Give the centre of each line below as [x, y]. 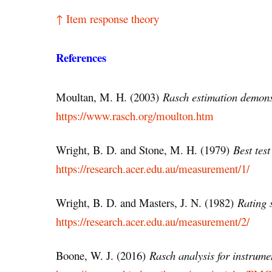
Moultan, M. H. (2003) [109, 97]
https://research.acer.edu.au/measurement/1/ [153, 168]
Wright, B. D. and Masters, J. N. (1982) [147, 202]
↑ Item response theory [107, 19]
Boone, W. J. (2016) [103, 256]
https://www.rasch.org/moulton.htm [135, 115]
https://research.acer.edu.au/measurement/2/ [153, 221]
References [81, 57]
